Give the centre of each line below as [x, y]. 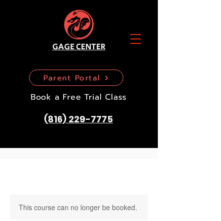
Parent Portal [72, 78]
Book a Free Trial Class [79, 97]
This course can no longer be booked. [78, 207]
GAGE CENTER [79, 47]
